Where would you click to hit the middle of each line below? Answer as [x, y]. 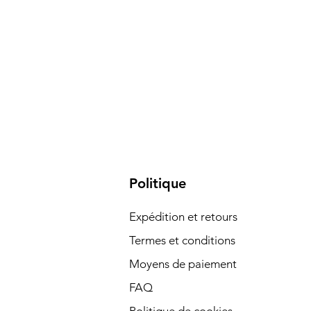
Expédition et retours [183, 217]
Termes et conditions [182, 240]
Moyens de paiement [183, 264]
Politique [157, 183]
